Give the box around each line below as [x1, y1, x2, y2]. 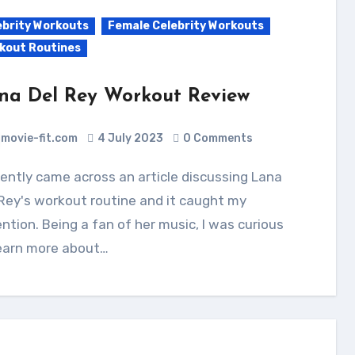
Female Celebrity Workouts [107, 19, 264, 32]
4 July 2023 [97, 132, 163, 145]
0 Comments [182, 132, 253, 145]
